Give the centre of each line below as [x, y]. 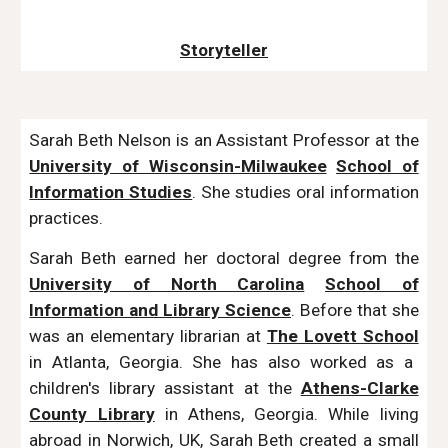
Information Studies [111, 192]
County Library [92, 414]
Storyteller [224, 50]
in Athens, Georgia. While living [286, 414]
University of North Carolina [167, 284]
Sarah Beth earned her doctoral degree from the [224, 258]
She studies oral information [310, 192]
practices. [68, 218]
